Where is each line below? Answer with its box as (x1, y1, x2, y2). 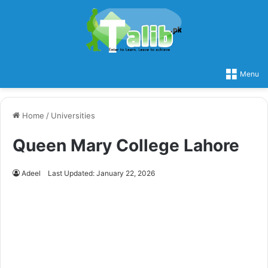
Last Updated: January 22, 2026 (48, 168, 155, 178)
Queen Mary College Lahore (13, 135, 239, 156)
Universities (51, 110, 95, 120)
